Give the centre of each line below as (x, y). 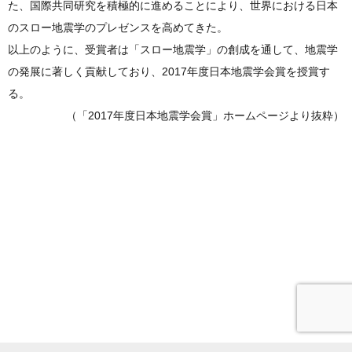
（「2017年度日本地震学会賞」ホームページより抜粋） (205, 116)
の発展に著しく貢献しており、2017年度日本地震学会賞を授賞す (169, 72)
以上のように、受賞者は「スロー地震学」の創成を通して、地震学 (173, 50)
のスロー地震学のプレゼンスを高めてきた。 (118, 28)
